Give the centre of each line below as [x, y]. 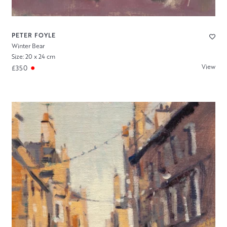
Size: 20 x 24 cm [33, 56]
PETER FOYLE [33, 35]
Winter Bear [28, 46]
